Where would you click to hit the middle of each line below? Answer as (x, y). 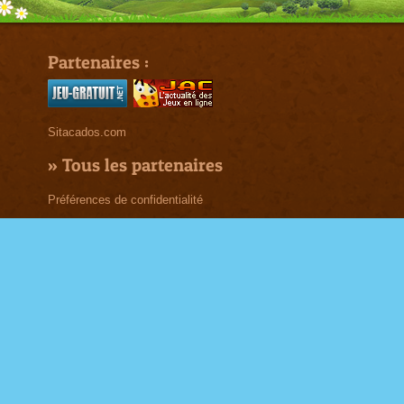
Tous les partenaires (142, 165)
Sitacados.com (87, 132)
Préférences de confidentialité (125, 200)
